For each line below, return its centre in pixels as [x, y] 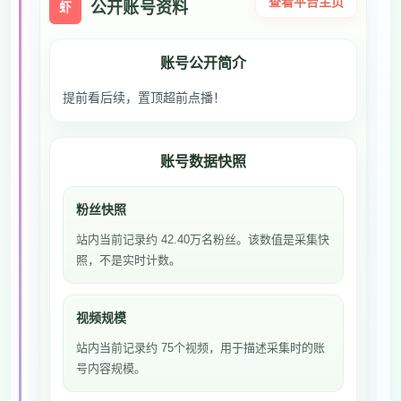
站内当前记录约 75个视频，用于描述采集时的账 [200, 348]
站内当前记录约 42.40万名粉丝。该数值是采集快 [203, 239]
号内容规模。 [111, 368]
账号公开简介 [203, 63]
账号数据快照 [203, 162]
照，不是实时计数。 [128, 260]
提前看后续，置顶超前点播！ [144, 98]
